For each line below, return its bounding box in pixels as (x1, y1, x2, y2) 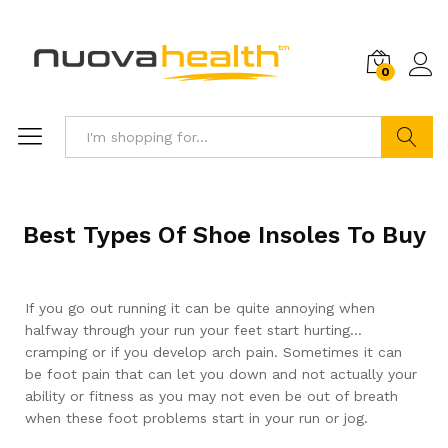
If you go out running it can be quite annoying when (25, 300, 375, 316)
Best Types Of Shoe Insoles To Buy (22, 221, 426, 249)
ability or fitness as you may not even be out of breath (25, 388, 398, 404)
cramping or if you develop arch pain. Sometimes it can (25, 344, 402, 360)
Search (382, 171, 433, 187)
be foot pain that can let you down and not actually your (25, 366, 417, 382)
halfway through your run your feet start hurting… (25, 322, 362, 338)
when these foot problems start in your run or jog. (25, 410, 368, 426)
